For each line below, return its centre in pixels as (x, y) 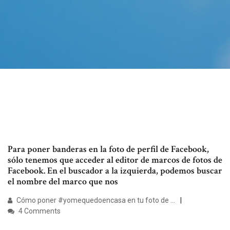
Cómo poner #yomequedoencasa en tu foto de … (95, 200)
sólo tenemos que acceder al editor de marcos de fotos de (115, 160)
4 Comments (39, 211)
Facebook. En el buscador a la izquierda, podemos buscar (115, 171)
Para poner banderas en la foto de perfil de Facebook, (108, 149)
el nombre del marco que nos (63, 182)
